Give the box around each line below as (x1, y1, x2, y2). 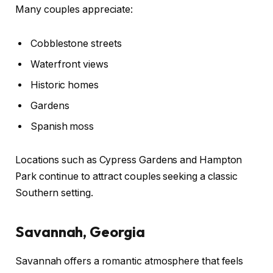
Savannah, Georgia (15, 222, 145, 241)
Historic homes (30, 79, 99, 91)
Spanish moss (30, 120, 94, 132)
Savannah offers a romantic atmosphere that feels (15, 255, 244, 268)
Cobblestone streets (30, 37, 122, 49)
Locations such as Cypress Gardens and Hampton (15, 154, 243, 166)
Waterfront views (30, 58, 108, 70)
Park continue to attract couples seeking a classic (15, 171, 238, 183)
